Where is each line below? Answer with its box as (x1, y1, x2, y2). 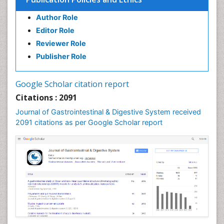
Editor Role (36, 26, 74, 34)
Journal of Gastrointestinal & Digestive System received (15, 107, 201, 116)
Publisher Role (36, 52, 86, 60)
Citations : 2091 (15, 92, 77, 103)
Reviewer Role (36, 39, 86, 47)
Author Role (36, 13, 78, 21)
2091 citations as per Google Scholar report (15, 118, 162, 126)
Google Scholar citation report (15, 78, 129, 89)
